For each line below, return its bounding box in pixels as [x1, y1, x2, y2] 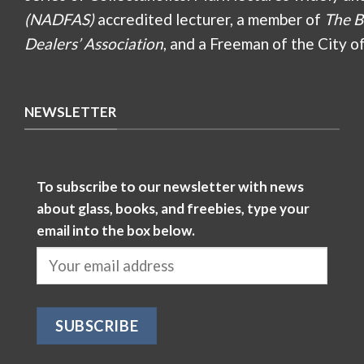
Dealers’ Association [24, 34, 163, 54]
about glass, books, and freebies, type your [37, 199, 310, 217]
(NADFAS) [24, 10, 94, 29]
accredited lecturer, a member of [94, 10, 324, 29]
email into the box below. [37, 221, 195, 239]
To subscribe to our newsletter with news [37, 177, 304, 195]
